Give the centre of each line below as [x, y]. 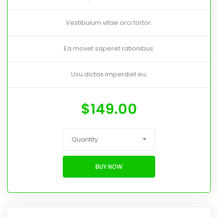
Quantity [85, 140]
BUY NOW [109, 166]
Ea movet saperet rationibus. [109, 49]
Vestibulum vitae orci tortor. [109, 23]
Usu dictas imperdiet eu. [109, 74]
